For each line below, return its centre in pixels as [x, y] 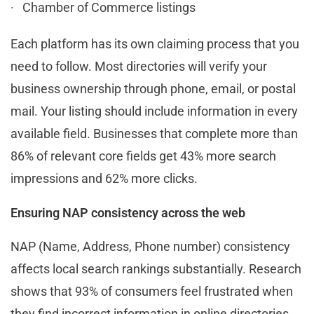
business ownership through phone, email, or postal [153, 88]
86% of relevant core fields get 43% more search [143, 156]
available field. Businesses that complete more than [154, 133]
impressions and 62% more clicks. [104, 178]
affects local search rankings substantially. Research [156, 268]
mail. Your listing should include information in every [154, 111]
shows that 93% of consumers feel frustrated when [152, 291]
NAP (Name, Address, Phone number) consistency [150, 246]
